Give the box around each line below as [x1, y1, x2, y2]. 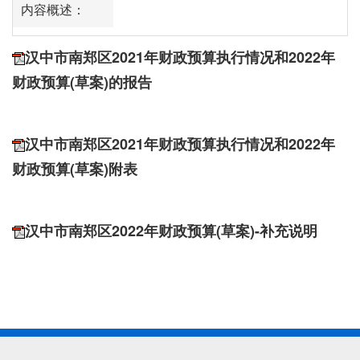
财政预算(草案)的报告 [12, 72, 152, 92]
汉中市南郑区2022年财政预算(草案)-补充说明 [25, 220, 317, 241]
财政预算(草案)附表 [12, 158, 137, 179]
